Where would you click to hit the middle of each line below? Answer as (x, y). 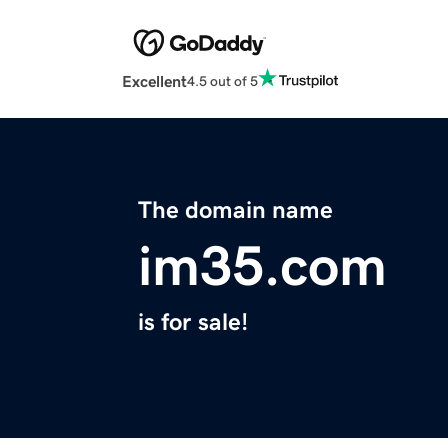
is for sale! (193, 322)
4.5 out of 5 (222, 80)
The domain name (235, 210)
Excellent (154, 81)
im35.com (262, 266)
